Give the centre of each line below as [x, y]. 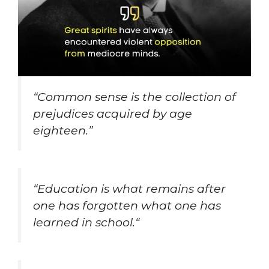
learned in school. [84, 222]
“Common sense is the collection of [134, 97]
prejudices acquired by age [113, 114]
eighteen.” [63, 131]
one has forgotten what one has [127, 206]
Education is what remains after [131, 189]
